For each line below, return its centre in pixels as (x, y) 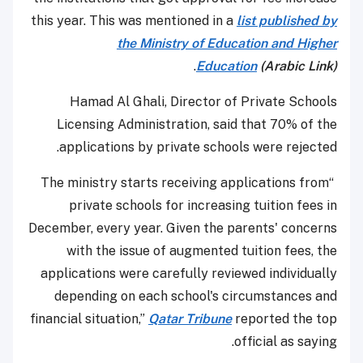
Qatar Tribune (190, 319)
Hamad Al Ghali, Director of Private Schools (203, 102)
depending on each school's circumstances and (196, 297)
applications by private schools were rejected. (198, 147)
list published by (287, 21)
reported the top (284, 319)
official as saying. (286, 342)
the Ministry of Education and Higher (227, 44)
